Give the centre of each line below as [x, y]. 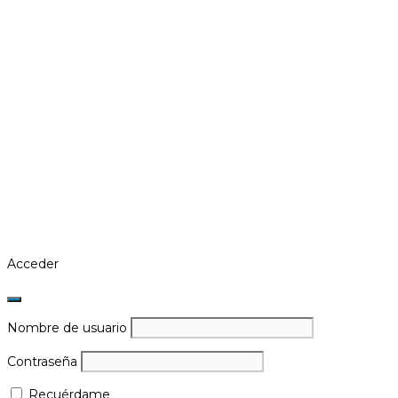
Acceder [33, 264]
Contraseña [42, 362]
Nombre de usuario [67, 328]
